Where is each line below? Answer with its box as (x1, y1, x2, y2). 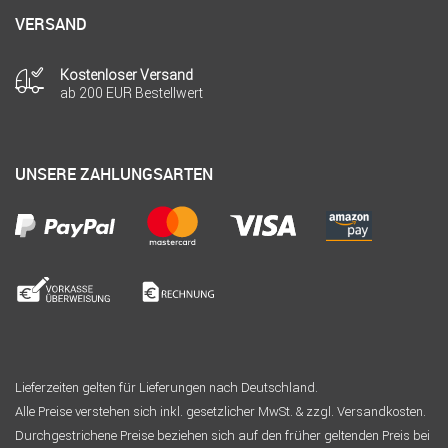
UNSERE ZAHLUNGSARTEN (15, 163, 213, 186)
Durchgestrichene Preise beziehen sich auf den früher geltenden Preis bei (15, 427, 430, 445)
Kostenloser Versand (60, 66, 193, 85)
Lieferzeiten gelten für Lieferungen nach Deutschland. (15, 379, 318, 397)
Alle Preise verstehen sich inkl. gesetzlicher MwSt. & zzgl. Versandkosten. (15, 403, 426, 421)
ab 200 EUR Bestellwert (60, 84, 203, 103)
